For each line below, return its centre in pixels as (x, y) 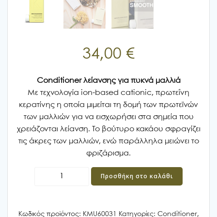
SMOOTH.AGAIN (89, 196)
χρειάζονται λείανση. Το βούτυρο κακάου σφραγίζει (108, 129)
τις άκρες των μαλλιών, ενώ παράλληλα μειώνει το (108, 141)
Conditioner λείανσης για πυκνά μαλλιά (108, 81)
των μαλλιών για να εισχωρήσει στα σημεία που (108, 117)
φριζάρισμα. (108, 153)
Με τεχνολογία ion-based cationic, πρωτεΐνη (108, 93)
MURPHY (76, 184)
